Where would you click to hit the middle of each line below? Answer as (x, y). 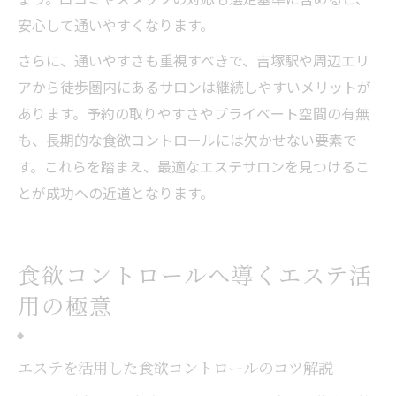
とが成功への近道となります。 (116, 192)
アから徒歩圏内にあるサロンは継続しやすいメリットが (194, 86)
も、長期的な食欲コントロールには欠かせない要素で (187, 139)
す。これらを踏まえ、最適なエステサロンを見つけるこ (194, 166)
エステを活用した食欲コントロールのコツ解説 (175, 367)
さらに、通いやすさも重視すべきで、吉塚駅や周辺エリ (194, 60)
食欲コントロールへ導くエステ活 (196, 274)
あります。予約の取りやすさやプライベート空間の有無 (194, 113)
